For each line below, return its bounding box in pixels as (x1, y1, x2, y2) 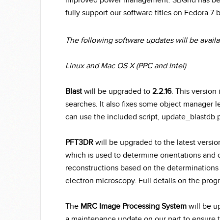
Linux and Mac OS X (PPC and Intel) (65, 61, 186, 71)
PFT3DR (65, 138, 95, 147)
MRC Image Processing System (81, 202, 187, 211)
